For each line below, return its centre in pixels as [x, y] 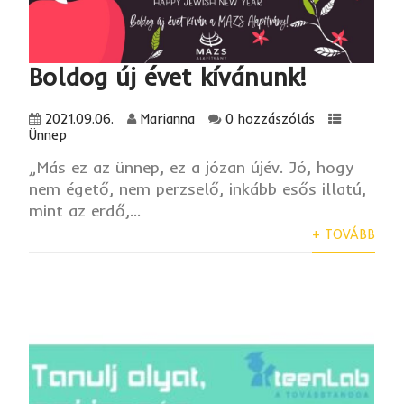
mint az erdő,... [85, 211]
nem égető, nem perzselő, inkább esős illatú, [198, 189]
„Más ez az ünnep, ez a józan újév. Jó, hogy [192, 168]
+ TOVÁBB [343, 235]
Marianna [168, 119]
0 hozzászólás [271, 119]
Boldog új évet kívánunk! [168, 77]
